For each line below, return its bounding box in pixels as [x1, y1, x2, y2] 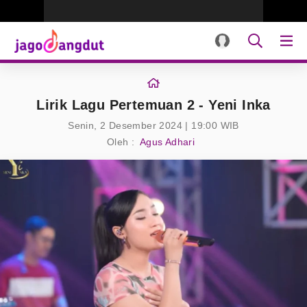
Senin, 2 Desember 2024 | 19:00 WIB [68, 120, 239, 131]
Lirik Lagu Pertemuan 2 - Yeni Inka [36, 97, 271, 112]
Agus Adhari [139, 136, 195, 147]
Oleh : [106, 136, 135, 147]
